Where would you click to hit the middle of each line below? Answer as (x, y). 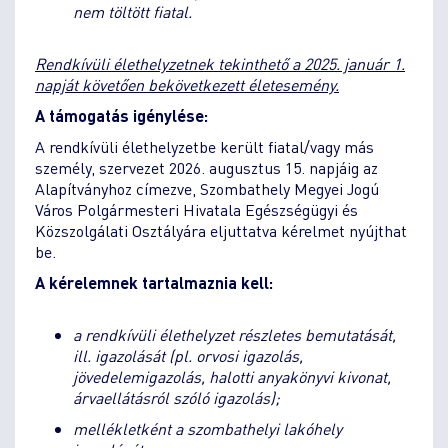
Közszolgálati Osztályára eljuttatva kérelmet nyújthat (221, 230)
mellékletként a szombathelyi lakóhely (207, 428)
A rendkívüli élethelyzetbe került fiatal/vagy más (204, 146)
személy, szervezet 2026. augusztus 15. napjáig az (206, 167)
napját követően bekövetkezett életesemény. (187, 84)
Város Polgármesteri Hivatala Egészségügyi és (196, 209)
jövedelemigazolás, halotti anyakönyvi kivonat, (231, 376)
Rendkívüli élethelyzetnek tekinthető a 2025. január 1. (220, 63)
